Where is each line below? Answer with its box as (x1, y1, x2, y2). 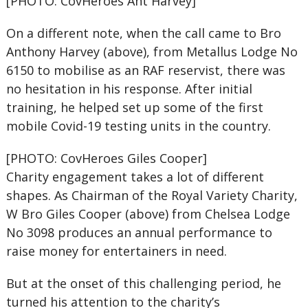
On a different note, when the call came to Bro (5, 25, 281, 41)
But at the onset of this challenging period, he (5, 275, 281, 291)
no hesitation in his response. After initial (5, 80, 252, 97)
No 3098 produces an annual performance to (5, 224, 272, 241)
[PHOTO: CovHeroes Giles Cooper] (5, 150, 207, 166)
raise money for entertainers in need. (5, 243, 227, 259)
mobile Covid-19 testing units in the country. (5, 118, 271, 134)
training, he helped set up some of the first (5, 99, 263, 115)
